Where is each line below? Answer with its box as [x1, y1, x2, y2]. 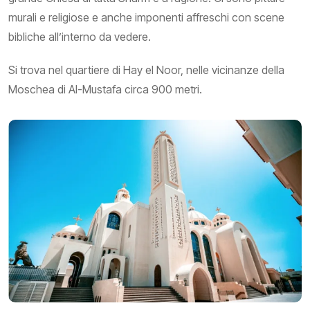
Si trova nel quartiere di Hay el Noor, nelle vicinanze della [8, 62, 284, 77]
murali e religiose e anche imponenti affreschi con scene [8, 10, 284, 24]
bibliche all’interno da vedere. [8, 29, 151, 44]
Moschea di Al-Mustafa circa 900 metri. [8, 82, 202, 96]
